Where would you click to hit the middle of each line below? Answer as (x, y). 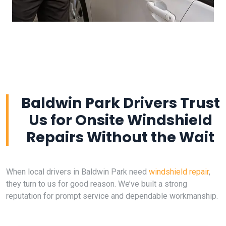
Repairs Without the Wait (120, 137)
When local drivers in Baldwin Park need (77, 172)
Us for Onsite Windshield (120, 120)
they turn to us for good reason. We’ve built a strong (97, 184)
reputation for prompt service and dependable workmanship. (112, 196)
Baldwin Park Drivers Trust (120, 103)
